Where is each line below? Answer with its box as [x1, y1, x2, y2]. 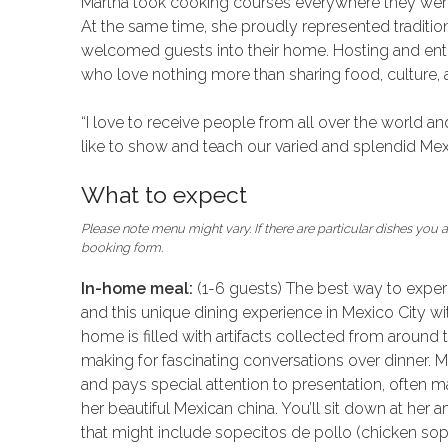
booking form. [80, 240, 163, 256]
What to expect [80, 181, 247, 209]
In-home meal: [80, 279, 193, 299]
